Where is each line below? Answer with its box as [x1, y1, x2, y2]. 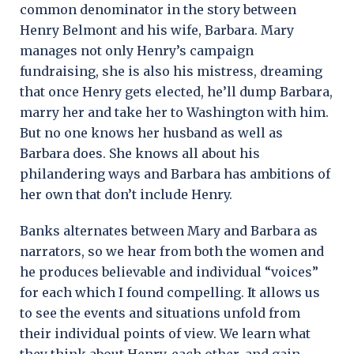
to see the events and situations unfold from [20, 304, 300, 321]
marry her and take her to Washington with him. [20, 104, 329, 120]
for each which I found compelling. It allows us [20, 284, 320, 300]
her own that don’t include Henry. [20, 186, 232, 202]
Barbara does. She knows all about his [20, 145, 260, 161]
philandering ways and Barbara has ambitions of [20, 165, 330, 182]
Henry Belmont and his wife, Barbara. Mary [20, 21, 294, 38]
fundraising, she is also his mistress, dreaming [20, 62, 322, 79]
